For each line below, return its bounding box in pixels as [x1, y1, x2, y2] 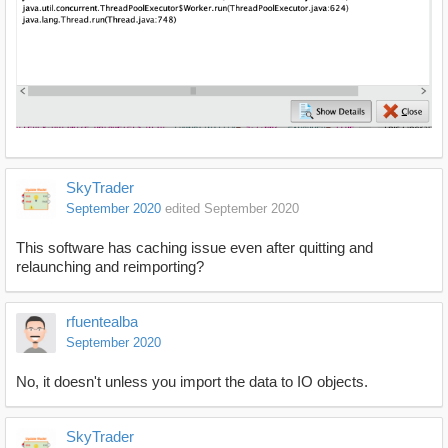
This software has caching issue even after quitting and [16, 239, 373, 257]
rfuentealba [66, 313, 138, 331]
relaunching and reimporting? [16, 258, 204, 276]
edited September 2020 [165, 201, 299, 217]
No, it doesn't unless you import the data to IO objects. [16, 373, 368, 391]
